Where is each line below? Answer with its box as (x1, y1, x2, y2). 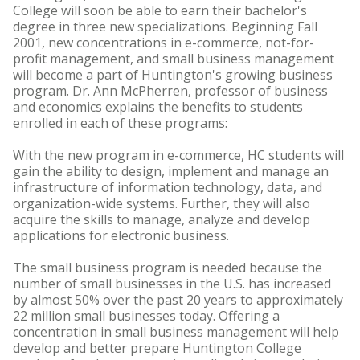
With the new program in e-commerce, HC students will (13, 146, 344, 164)
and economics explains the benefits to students (13, 98, 303, 116)
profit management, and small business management (13, 50, 334, 67)
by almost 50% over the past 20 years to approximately (13, 291, 343, 309)
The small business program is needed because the (13, 259, 322, 276)
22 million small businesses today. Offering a (13, 307, 280, 325)
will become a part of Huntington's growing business (13, 66, 333, 84)
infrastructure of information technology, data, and (13, 178, 322, 196)
